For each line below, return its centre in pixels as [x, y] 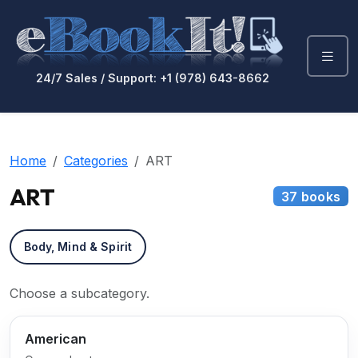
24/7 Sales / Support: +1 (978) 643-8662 [153, 78]
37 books [311, 196]
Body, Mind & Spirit [78, 247]
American [55, 338]
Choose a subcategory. [80, 293]
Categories [96, 160]
